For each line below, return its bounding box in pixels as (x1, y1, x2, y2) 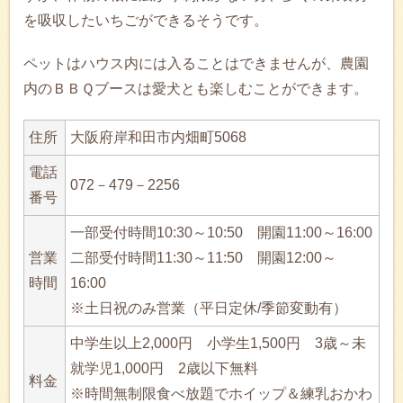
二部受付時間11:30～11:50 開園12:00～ (70, 249, 336, 265)
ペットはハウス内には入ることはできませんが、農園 (23, 55, 369, 71)
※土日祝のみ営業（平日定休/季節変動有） (70, 300, 347, 316)
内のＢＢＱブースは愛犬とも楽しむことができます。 (23, 80, 368, 96)
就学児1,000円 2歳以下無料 (70, 360, 273, 376)
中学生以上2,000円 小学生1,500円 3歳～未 (70, 335, 366, 351)
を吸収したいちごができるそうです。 (23, 12, 268, 28)
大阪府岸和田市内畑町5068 (70, 129, 246, 145)
